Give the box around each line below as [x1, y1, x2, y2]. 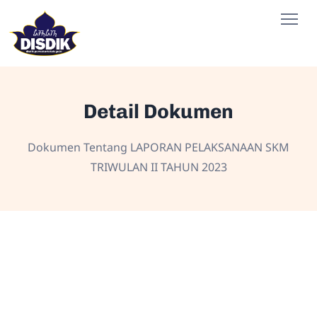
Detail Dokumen [83, 99, 234, 123]
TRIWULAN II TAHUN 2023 [90, 158, 227, 175]
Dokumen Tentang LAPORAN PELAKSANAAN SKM [28, 139, 289, 155]
